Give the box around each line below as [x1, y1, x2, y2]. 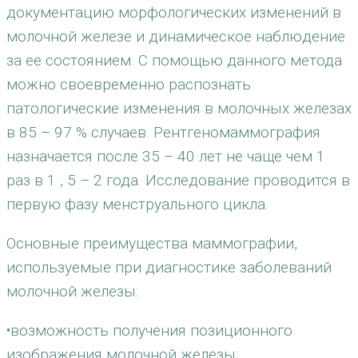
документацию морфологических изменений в [6, 3, 341, 22]
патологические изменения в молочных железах [6, 99, 352, 117]
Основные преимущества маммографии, [6, 234, 297, 253]
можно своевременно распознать [6, 75, 251, 93]
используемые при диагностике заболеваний [6, 258, 332, 276]
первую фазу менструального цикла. [6, 195, 268, 213]
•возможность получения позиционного [6, 321, 292, 340]
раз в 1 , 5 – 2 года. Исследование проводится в [6, 171, 350, 189]
